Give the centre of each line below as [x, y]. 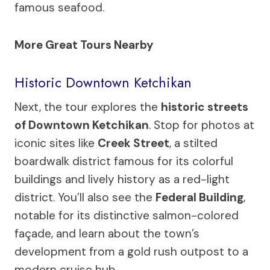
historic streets [205, 107]
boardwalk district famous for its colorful [124, 161]
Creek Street [133, 143]
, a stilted [193, 143]
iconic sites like [56, 143]
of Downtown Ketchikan [82, 125]
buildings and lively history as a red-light [122, 179]
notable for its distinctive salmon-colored [127, 215]
